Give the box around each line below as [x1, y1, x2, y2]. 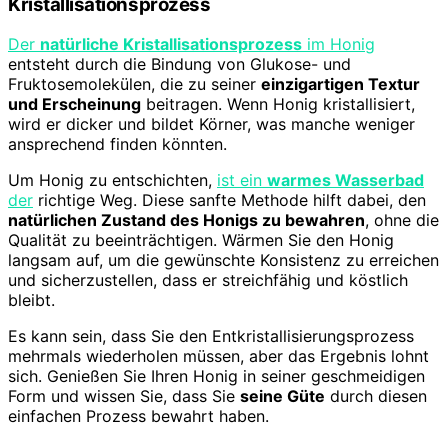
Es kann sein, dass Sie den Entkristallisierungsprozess [8, 326, 414, 347]
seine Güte [240, 386, 325, 407]
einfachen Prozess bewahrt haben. [8, 406, 269, 427]
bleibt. [8, 290, 55, 311]
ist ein [217, 170, 267, 191]
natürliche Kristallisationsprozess [40, 34, 302, 55]
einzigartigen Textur [261, 74, 420, 95]
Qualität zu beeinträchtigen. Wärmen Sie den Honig [8, 230, 394, 251]
